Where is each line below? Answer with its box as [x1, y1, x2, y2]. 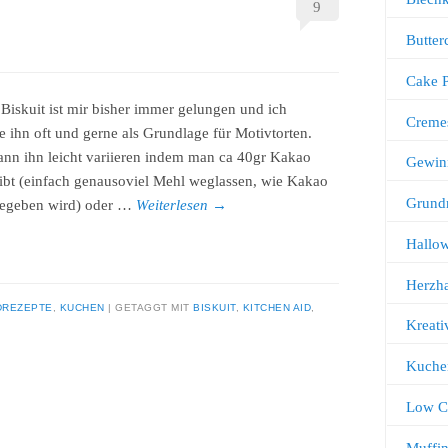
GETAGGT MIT [115, 301, 193, 313]
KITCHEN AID [242, 301, 311, 313]
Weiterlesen [136, 197, 213, 214]
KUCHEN [59, 301, 105, 313]
